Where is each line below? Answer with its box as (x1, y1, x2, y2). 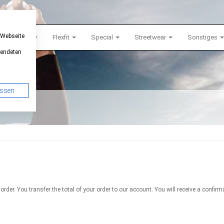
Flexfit (52, 33, 71, 41)
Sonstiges (187, 33, 219, 41)
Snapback (1, 33, 32, 41)
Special (91, 33, 114, 41)
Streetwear (134, 33, 167, 41)
